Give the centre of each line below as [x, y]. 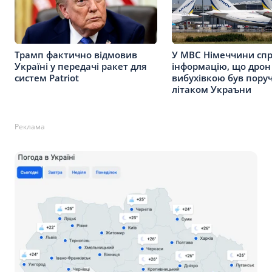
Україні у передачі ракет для [81, 66]
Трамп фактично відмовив [76, 54]
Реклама [30, 126]
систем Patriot [47, 77]
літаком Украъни [212, 89]
